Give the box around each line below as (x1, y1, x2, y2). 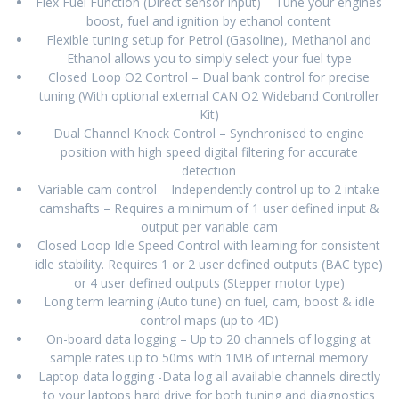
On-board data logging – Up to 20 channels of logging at (46, 330, 371, 347)
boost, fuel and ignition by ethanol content (86, 12, 331, 29)
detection (182, 161, 236, 179)
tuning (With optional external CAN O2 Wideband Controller (38, 86, 379, 104)
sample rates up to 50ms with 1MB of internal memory (50, 348, 368, 366)
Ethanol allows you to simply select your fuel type (66, 49, 352, 67)
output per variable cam (140, 217, 278, 235)
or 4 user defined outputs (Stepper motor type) (73, 273, 345, 291)
